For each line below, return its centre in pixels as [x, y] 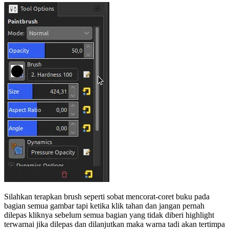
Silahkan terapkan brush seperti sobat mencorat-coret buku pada [107, 197]
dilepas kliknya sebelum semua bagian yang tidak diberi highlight [109, 215]
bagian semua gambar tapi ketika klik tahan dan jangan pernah [104, 206]
